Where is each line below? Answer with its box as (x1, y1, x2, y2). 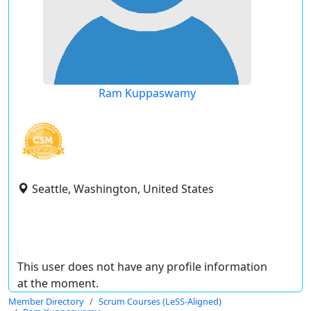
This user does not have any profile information (17, 259, 267, 274)
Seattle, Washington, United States (32, 181, 214, 196)
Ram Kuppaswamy (99, 85, 196, 101)
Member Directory (8, 295, 84, 308)
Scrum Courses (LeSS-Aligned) (99, 295, 221, 308)
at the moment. (17, 276, 99, 291)
